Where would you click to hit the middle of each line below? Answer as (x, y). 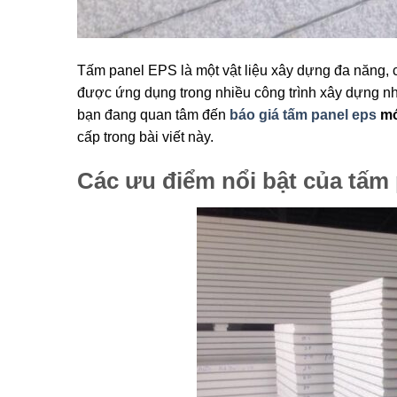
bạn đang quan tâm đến (153, 115)
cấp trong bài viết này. (145, 137)
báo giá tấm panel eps (303, 115)
